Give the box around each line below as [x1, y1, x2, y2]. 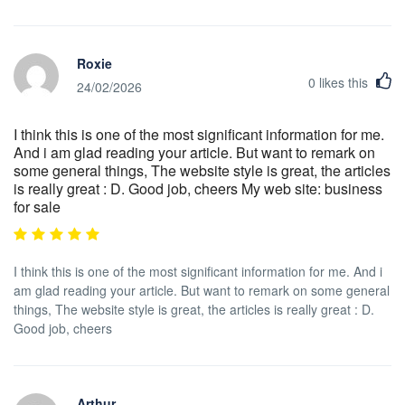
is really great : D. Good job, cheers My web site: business [14, 177, 382, 199]
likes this [316, 72, 372, 91]
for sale [14, 195, 61, 217]
